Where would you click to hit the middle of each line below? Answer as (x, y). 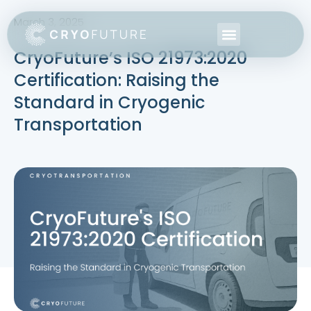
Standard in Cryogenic (109, 102)
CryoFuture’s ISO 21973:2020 (131, 58)
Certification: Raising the (117, 80)
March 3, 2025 (49, 22)
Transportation (78, 125)
